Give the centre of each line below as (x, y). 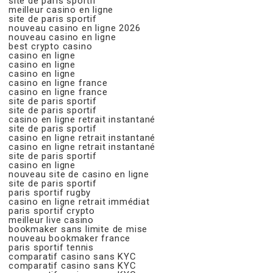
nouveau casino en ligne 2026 (75, 28)
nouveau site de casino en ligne (79, 174)
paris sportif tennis (51, 247)
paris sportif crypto (52, 211)
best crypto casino (51, 46)
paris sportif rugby (50, 192)
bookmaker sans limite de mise (78, 229)
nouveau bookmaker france (70, 238)
